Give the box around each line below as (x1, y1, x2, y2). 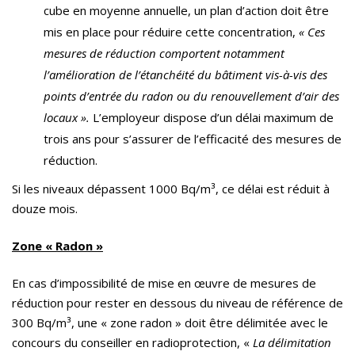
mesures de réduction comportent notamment (44, 45, 284, 62)
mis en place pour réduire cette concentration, (44, 24, 299, 40)
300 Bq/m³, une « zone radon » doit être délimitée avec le (12, 315, 328, 331)
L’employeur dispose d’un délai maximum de (90, 109, 334, 126)
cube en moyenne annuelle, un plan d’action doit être (44, 2, 329, 19)
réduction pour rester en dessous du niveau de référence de (12, 295, 343, 311)
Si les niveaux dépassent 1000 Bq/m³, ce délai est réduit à (12, 181, 330, 197)
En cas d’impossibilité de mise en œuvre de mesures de (12, 275, 316, 292)
